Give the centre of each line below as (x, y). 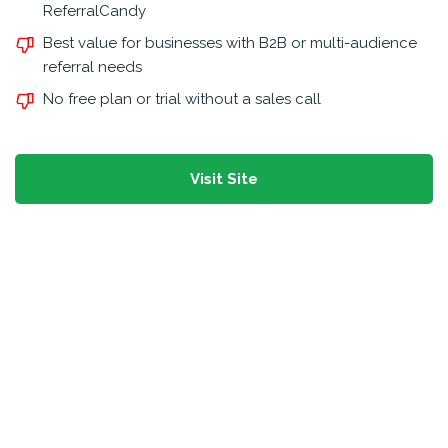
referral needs (92, 67)
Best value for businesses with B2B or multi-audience (230, 43)
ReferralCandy (94, 11)
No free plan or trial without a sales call (182, 99)
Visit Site (223, 179)
